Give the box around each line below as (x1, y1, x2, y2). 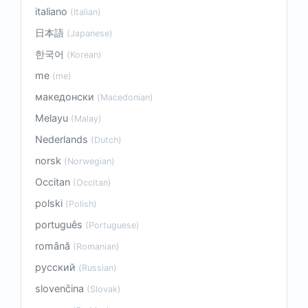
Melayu (35, 112, 71, 124)
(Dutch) (91, 135, 122, 146)
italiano (35, 5, 70, 18)
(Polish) (65, 199, 97, 210)
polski (35, 197, 65, 210)
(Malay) (71, 113, 102, 124)
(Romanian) (73, 241, 120, 252)
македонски (35, 91, 97, 103)
